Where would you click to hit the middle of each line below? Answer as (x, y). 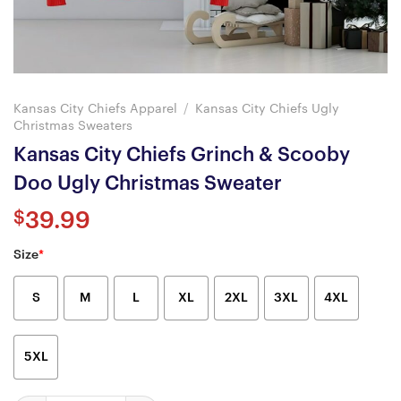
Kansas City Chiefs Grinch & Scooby (182, 154)
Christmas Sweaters (73, 125)
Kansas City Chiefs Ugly (268, 108)
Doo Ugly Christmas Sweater (148, 183)
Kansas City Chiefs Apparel (95, 108)
